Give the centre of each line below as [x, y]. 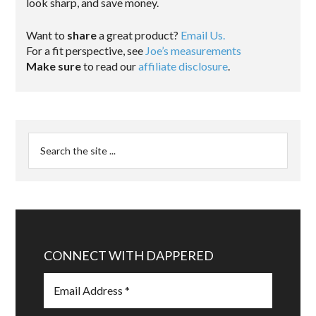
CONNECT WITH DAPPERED [129, 255]
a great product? [139, 35]
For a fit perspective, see [86, 50]
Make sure [54, 66]
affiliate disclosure [183, 66]
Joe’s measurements [194, 50]
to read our [110, 66]
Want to [47, 35]
